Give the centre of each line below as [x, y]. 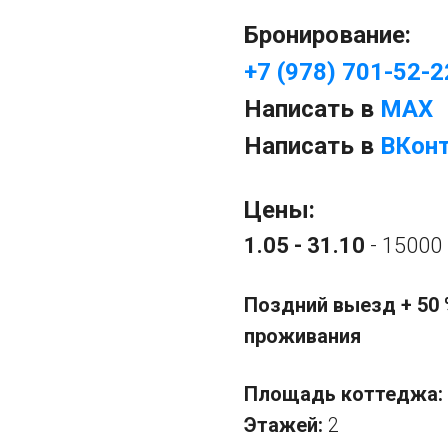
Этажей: [286, 425]
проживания [302, 336]
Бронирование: [327, 35]
